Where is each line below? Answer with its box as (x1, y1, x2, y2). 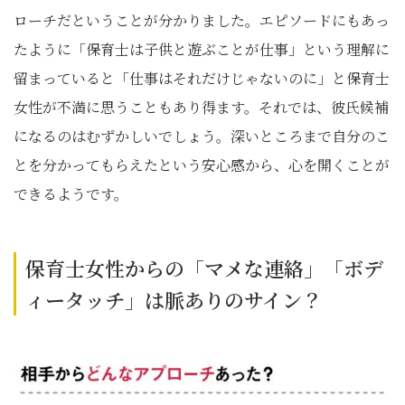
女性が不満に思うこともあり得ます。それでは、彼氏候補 (14, 97, 389, 118)
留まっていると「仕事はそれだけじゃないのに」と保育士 (14, 68, 390, 89)
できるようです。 (14, 184, 128, 204)
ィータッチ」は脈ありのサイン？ (25, 286, 322, 314)
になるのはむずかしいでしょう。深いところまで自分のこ (14, 126, 390, 146)
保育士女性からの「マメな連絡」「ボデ (25, 254, 383, 282)
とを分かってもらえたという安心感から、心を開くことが (14, 155, 390, 175)
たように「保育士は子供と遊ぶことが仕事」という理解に (14, 39, 390, 60)
